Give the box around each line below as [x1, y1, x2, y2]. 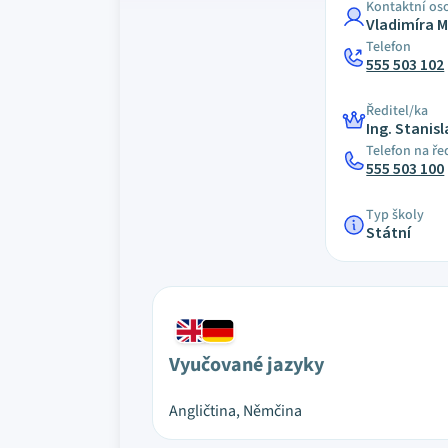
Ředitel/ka [366, 101, 429, 121]
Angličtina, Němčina [169, 400, 302, 422]
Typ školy [366, 205, 425, 225]
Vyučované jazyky [169, 351, 324, 379]
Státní [366, 222, 412, 244]
